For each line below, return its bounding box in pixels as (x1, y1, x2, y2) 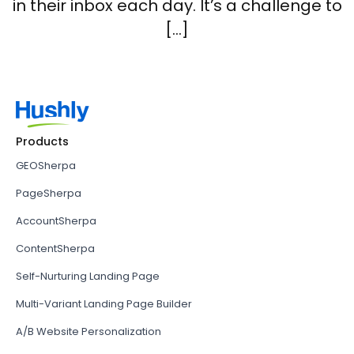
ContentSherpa (16, 241, 95, 257)
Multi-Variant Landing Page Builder (16, 296, 192, 312)
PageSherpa (16, 186, 81, 201)
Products (16, 134, 69, 150)
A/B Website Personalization (16, 324, 161, 340)
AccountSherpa (16, 213, 96, 229)
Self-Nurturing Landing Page (16, 269, 160, 284)
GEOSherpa (16, 158, 76, 174)
